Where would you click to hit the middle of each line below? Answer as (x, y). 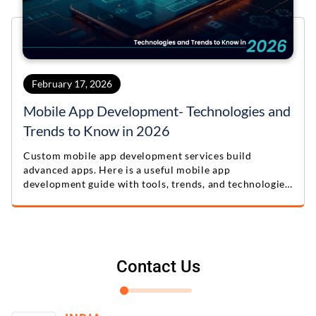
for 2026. (46, 197)
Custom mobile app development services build (138, 155)
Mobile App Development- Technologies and (157, 110)
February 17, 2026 (72, 83)
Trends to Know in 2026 (97, 130)
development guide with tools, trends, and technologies (157, 183)
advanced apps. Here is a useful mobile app (127, 169)
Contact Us (158, 266)
